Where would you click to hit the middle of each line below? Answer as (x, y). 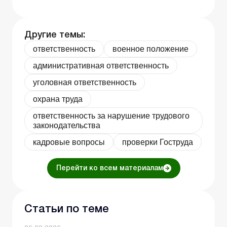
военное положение (150, 49)
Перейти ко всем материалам (109, 169)
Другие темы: (55, 35)
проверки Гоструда (158, 142)
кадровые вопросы (69, 142)
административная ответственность (101, 66)
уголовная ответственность (85, 83)
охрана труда (58, 99)
